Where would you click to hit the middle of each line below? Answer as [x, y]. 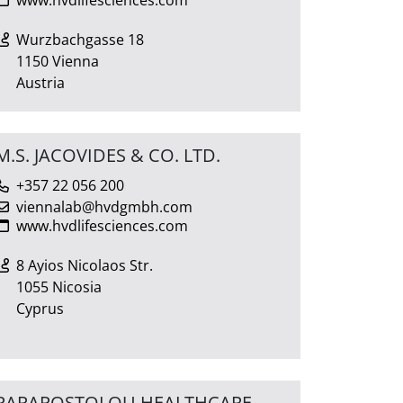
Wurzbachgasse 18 [80, 39]
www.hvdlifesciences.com [102, 225]
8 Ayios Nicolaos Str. [85, 265]
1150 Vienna [58, 61]
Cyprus [40, 308]
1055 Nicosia [59, 287]
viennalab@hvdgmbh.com [104, 206]
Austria [40, 82]
